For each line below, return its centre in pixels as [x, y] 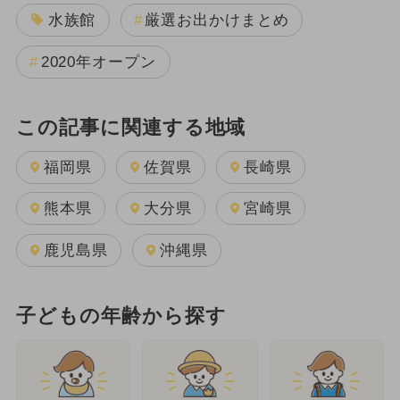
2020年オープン [99, 62]
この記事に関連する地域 [131, 128]
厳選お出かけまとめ [217, 21]
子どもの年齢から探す [121, 317]
